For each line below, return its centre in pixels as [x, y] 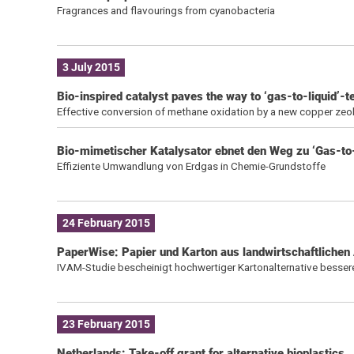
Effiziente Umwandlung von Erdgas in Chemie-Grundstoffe [191, 166]
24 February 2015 [106, 223]
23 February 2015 [106, 324]
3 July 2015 [91, 68]
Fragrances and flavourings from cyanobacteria [166, 10]
